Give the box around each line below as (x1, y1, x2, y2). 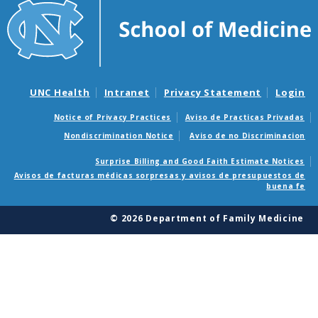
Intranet (104, 85, 150, 99)
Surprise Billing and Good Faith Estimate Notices (95, 156, 305, 167)
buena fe (266, 180, 305, 191)
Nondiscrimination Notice (63, 131, 174, 141)
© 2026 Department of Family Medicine (110, 212, 304, 224)
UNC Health (29, 85, 90, 99)
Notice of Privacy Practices (53, 112, 171, 123)
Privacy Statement (163, 85, 262, 99)
